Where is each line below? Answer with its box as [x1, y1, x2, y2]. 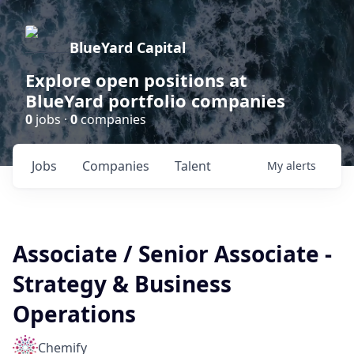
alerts [286, 158, 316, 173]
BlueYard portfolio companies [25, 88, 285, 112]
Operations [13, 299, 136, 329]
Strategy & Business [13, 269, 232, 299]
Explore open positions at [25, 68, 247, 92]
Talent [175, 157, 211, 175]
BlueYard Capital [70, 38, 186, 57]
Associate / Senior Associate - [13, 239, 332, 269]
